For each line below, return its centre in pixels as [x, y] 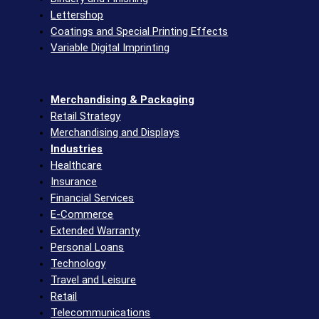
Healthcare [77, 165]
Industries [77, 148]
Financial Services [93, 198]
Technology [78, 263]
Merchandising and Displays [115, 132]
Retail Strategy [86, 116]
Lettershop [77, 15]
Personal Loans [88, 247]
